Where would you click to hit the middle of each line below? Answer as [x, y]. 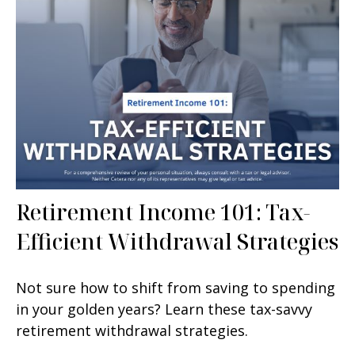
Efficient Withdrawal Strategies [177, 242]
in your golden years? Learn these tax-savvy [164, 309]
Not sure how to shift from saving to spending [176, 288]
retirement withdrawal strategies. [132, 331]
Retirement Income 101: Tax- [163, 212]
